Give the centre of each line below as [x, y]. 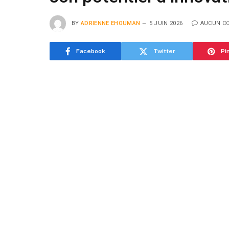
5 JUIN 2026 [166, 23]
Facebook [91, 51]
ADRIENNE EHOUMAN [111, 23]
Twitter [164, 51]
